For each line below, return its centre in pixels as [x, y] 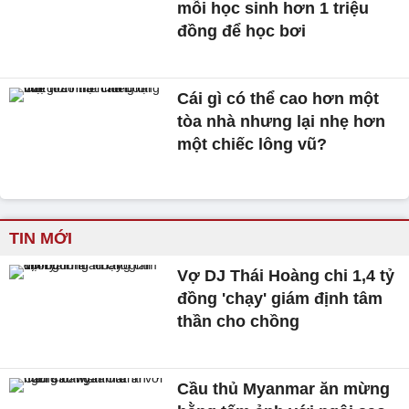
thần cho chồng [239, 322]
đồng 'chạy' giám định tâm [280, 299]
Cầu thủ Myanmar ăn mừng [284, 389]
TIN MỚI [41, 239]
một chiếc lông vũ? [252, 144]
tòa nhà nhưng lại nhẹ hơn [282, 121]
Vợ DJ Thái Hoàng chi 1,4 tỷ [286, 276]
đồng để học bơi [242, 31]
